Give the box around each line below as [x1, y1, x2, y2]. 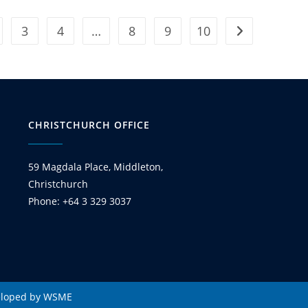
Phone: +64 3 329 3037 [28, 195, 131, 208]
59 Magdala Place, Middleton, [28, 160, 163, 173]
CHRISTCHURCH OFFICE [28, 118, 150, 131]
